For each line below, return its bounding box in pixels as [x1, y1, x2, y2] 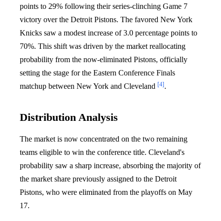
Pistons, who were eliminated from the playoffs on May [20, 187, 192, 196]
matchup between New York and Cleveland [20, 81, 157, 90]
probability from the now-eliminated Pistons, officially [20, 55, 187, 64]
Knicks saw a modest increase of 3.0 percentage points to [20, 28, 197, 37]
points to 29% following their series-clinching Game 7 [20, 1, 187, 10]
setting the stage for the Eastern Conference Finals [20, 68, 175, 77]
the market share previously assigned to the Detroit [20, 174, 177, 183]
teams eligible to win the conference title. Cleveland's [20, 147, 184, 156]
